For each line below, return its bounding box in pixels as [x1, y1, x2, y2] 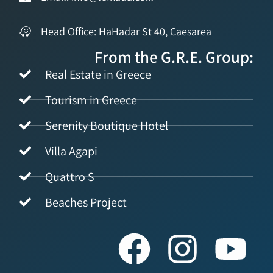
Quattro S [44, 168, 94, 185]
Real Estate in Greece [44, 66, 151, 82]
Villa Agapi [44, 143, 97, 159]
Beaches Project [44, 194, 127, 210]
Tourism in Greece [44, 91, 137, 108]
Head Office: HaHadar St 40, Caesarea [40, 24, 211, 38]
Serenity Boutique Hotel [44, 117, 168, 133]
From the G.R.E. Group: [94, 45, 253, 68]
